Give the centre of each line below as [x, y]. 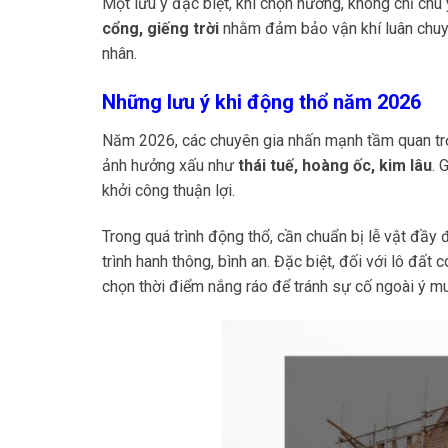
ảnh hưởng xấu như [170, 166]
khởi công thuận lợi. [168, 191]
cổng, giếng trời [160, 28]
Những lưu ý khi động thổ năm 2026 [261, 102]
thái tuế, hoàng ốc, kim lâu [335, 166]
